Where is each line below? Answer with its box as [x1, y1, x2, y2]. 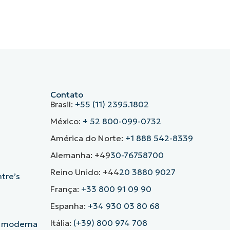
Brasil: [50, 99, 75, 110]
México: [50, 116, 83, 127]
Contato [50, 89, 83, 100]
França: [50, 184, 81, 195]
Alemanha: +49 [50, 150, 110, 161]
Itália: [50, 218, 73, 228]
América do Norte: [50, 133, 125, 144]
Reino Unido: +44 [50, 167, 119, 178]
